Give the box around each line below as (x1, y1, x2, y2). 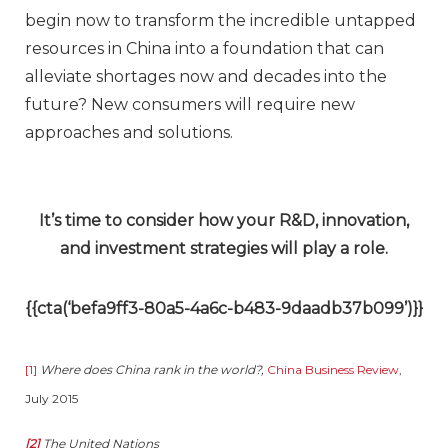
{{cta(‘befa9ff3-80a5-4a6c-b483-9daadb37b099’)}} (25, 299, 423, 319)
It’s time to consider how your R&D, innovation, (39, 211, 409, 231)
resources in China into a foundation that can (25, 39, 384, 59)
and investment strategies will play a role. (60, 239, 388, 259)
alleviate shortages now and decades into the (25, 67, 387, 87)
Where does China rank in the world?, (40, 362, 267, 378)
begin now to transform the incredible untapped (25, 11, 416, 31)
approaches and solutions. (25, 123, 233, 143)
